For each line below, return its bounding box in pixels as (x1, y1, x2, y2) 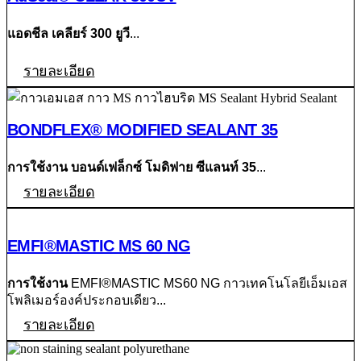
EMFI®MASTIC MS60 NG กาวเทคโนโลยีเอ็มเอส (68, 276, 347, 290)
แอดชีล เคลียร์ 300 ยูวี (7, 26, 130, 40)
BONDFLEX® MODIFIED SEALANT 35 (7, 121, 278, 139)
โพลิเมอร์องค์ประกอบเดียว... (7, 293, 166, 307)
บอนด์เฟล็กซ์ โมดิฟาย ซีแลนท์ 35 (71, 160, 256, 175)
